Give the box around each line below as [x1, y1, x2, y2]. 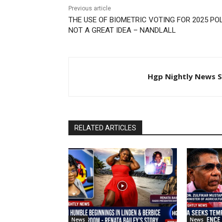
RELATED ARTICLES [74, 123, 136, 132]
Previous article [68, 4, 111, 12]
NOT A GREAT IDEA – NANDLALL [68, 25, 176, 35]
